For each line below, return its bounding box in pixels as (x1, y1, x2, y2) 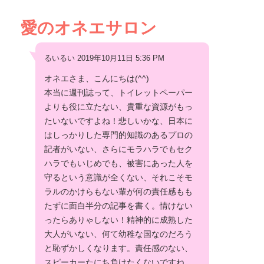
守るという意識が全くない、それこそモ (44, 172, 193, 182)
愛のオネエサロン (21, 18, 157, 37)
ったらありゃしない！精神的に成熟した (44, 214, 193, 225)
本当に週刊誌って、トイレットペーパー (44, 87, 193, 97)
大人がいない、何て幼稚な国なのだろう (44, 229, 193, 239)
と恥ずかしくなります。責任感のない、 (44, 243, 193, 253)
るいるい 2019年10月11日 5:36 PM (44, 53, 164, 62)
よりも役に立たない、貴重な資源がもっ (44, 101, 193, 111)
